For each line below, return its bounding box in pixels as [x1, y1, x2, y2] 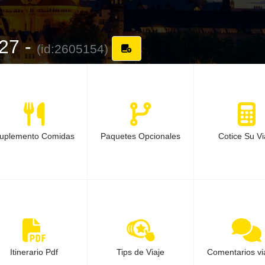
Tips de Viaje [116, 247, 164, 257]
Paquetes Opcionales [100, 131, 180, 141]
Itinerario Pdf [10, 247, 59, 257]
